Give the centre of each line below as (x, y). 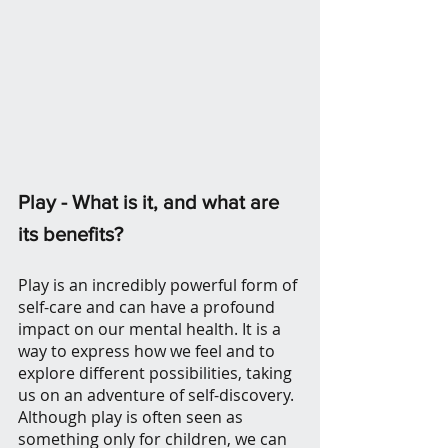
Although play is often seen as (132, 417)
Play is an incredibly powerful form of (159, 285)
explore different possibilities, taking (157, 373)
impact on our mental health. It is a (151, 329)
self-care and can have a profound (148, 307)
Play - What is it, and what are (151, 202)
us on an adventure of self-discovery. (158, 395)
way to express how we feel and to (148, 351)
